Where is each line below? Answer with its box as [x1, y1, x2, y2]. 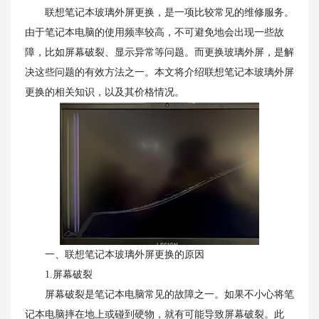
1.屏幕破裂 [25, 269, 93, 280]
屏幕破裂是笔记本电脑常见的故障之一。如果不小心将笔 [25, 289, 294, 300]
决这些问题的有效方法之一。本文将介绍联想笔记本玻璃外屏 [25, 67, 294, 78]
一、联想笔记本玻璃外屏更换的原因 [25, 249, 204, 260]
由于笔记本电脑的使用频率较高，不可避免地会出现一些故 [25, 27, 284, 38]
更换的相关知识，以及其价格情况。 [25, 87, 184, 98]
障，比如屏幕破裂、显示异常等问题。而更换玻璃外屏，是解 [25, 47, 294, 58]
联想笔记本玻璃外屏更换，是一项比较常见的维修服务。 [25, 7, 294, 18]
